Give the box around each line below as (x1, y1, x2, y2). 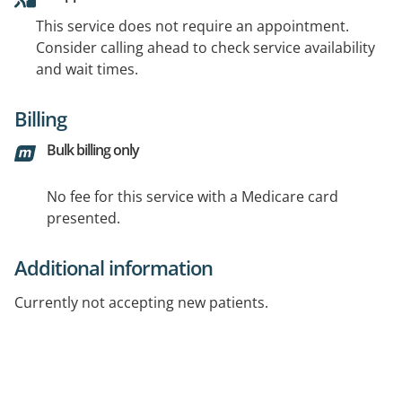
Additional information (14, 253, 213, 281)
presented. (47, 207, 120, 228)
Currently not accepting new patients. (14, 292, 268, 312)
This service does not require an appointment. (36, 15, 349, 36)
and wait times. (36, 58, 138, 79)
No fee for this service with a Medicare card (47, 186, 338, 206)
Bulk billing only (47, 139, 139, 160)
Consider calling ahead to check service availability (36, 37, 375, 57)
